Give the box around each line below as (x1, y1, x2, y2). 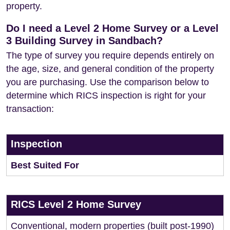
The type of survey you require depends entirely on (6, 50, 214, 61)
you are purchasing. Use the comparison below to (6, 77, 209, 87)
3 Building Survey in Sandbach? (6, 35, 163, 46)
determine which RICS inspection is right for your (6, 90, 206, 101)
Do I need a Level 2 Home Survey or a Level (6, 23, 219, 34)
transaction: (6, 104, 54, 114)
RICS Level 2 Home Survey (11, 199, 141, 210)
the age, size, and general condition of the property (6, 64, 214, 74)
